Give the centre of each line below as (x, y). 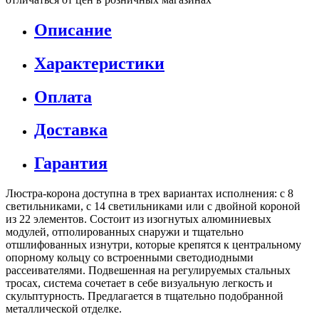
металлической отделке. (64, 309)
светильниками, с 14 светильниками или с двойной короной (153, 206)
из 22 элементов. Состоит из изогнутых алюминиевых (138, 219)
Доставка (71, 130)
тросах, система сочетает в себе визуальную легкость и (139, 283)
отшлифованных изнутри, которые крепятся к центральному (153, 245)
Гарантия (71, 163)
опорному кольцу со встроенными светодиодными (130, 258)
